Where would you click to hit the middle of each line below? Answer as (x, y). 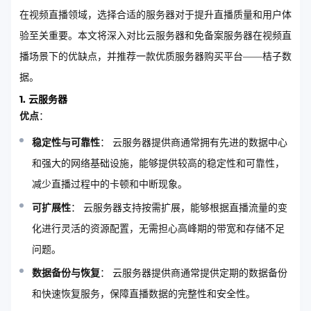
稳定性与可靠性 (66, 142)
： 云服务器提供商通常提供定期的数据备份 (194, 273)
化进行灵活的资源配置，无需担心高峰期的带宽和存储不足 (158, 228)
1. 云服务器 (43, 99)
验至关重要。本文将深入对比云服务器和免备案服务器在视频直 (155, 35)
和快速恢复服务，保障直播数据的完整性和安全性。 (144, 294)
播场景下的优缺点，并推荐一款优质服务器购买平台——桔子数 (155, 56)
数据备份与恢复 (66, 273)
